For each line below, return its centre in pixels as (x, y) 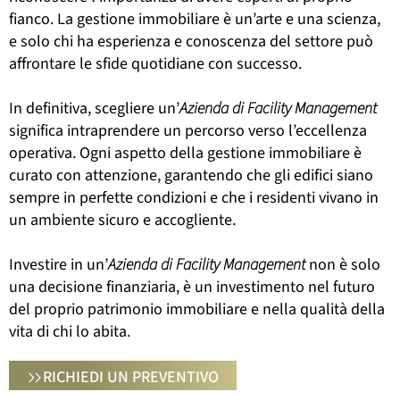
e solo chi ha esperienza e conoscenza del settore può (191, 41)
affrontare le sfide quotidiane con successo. (155, 63)
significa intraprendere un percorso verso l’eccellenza (188, 130)
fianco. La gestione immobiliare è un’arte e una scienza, (195, 19)
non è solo (343, 264)
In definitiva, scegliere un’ (94, 108)
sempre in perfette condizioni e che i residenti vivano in (194, 197)
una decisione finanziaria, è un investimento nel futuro (192, 287)
